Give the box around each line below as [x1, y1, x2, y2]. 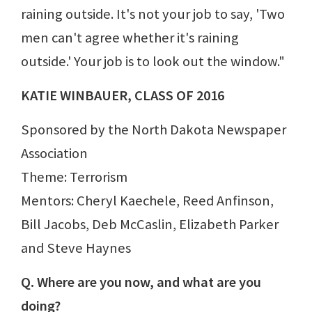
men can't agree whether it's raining [21, 28, 239, 47]
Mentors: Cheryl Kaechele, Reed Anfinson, [21, 191, 274, 210]
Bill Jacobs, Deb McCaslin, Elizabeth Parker [21, 214, 279, 233]
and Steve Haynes [21, 238, 131, 257]
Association [21, 143, 88, 162]
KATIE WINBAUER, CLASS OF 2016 [21, 86, 224, 104]
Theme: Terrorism [21, 167, 127, 186]
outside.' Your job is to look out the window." [21, 52, 285, 70]
